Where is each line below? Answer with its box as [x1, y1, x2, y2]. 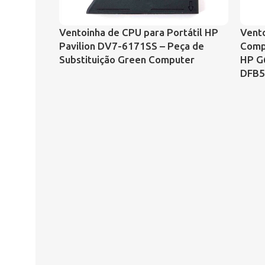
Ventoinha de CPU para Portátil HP [59, 27, 218, 38]
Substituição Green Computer [59, 54, 195, 65]
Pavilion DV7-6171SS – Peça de [59, 40, 204, 51]
